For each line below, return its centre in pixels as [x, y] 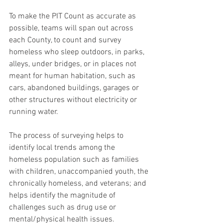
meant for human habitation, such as [73, 76]
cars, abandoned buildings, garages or [75, 88]
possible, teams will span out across [72, 28]
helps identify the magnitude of [63, 196]
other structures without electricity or [74, 100]
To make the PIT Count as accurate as [73, 16]
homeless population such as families [75, 160]
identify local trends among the [63, 148]
